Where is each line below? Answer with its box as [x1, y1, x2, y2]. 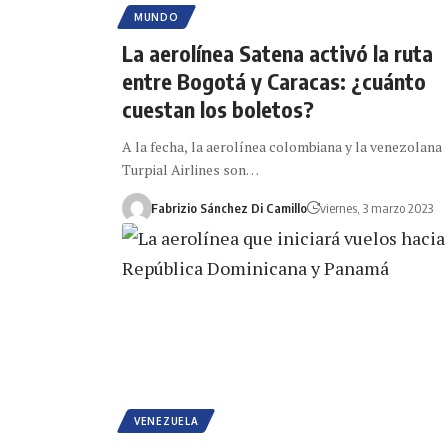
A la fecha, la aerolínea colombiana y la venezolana [122, 136, 442, 156]
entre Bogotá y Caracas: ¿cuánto [122, 66, 426, 95]
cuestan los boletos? [122, 94, 314, 123]
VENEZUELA [134, 414, 199, 427]
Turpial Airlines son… [122, 159, 259, 179]
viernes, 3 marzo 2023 [319, 199, 433, 216]
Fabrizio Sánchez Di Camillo [150, 199, 307, 216]
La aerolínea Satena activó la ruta [122, 38, 433, 67]
